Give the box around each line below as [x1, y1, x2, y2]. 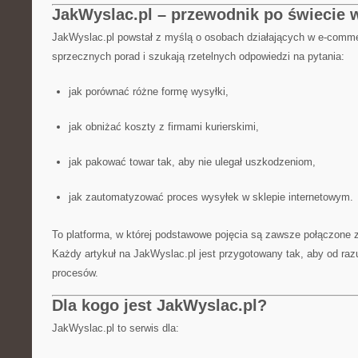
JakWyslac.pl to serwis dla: [52, 322, 179, 334]
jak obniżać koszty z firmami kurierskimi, [68, 121, 259, 133]
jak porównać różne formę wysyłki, [68, 86, 229, 97]
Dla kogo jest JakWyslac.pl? [52, 296, 267, 314]
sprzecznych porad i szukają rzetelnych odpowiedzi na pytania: [52, 50, 344, 62]
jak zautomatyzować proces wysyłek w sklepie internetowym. [68, 191, 353, 203]
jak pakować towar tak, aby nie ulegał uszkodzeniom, [68, 156, 316, 168]
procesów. [52, 267, 98, 279]
